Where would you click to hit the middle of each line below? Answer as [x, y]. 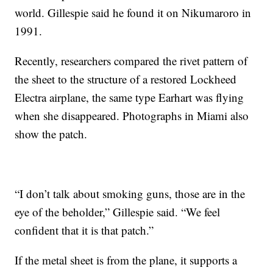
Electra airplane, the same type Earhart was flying [129, 97]
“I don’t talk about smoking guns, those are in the [130, 194]
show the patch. [51, 134]
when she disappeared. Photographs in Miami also [132, 116]
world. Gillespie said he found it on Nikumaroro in [133, 13]
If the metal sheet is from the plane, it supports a [126, 260]
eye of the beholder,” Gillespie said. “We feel [118, 212]
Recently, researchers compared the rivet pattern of [131, 61]
